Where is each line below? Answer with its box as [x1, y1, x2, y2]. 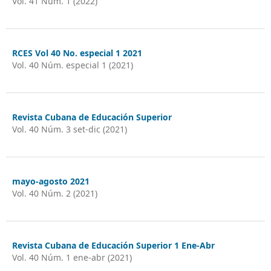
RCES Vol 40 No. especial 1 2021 [11, 47, 142, 59]
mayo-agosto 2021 [11, 175, 90, 187]
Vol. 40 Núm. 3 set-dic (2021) [11, 123, 127, 135]
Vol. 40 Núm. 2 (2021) [11, 187, 97, 199]
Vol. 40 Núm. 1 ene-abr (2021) [11, 251, 132, 263]
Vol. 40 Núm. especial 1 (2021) [11, 59, 133, 71]
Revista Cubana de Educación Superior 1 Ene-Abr [11, 239, 215, 251]
